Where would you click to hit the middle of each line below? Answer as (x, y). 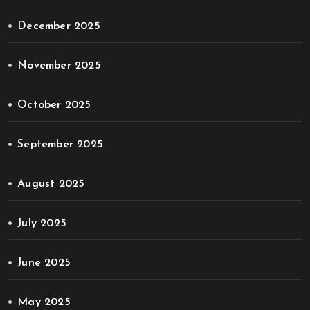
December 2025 (59, 26)
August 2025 (51, 184)
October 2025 (54, 105)
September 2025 (61, 145)
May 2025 (44, 302)
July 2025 (42, 224)
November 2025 (59, 66)
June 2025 (44, 263)
